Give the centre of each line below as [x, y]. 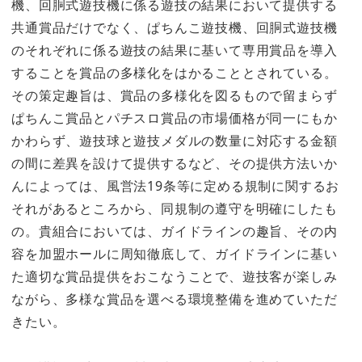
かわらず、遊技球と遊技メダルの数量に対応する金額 [175, 141]
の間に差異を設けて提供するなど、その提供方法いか [175, 164]
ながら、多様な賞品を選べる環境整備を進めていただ [175, 299]
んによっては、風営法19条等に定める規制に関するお [176, 186]
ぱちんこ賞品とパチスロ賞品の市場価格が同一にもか [175, 118]
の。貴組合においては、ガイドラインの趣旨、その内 [175, 232]
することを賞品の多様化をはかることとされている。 [175, 73]
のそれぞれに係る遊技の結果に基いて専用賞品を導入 [175, 51]
